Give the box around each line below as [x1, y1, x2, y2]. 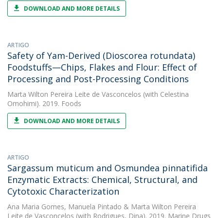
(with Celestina [141, 90, 189, 99]
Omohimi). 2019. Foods [7, 99, 81, 108]
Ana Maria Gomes [7, 202, 64, 211]
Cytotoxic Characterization [7, 185, 119, 197]
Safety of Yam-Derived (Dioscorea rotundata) [7, 50, 195, 61]
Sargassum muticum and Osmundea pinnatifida [7, 162, 208, 174]
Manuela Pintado [68, 202, 122, 211]
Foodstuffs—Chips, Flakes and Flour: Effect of [7, 61, 197, 73]
